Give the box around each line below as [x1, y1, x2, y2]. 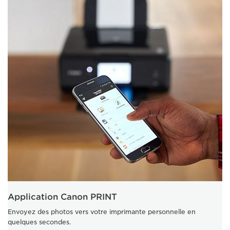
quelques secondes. [8, 218, 71, 226]
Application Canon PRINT [8, 191, 117, 202]
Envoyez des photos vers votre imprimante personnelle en [8, 207, 196, 216]
